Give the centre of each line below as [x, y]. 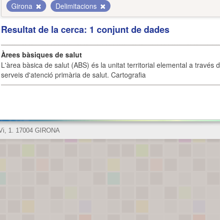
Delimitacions [77, 6]
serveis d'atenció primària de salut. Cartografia [73, 75]
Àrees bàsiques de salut [41, 55]
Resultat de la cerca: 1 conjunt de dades [85, 29]
